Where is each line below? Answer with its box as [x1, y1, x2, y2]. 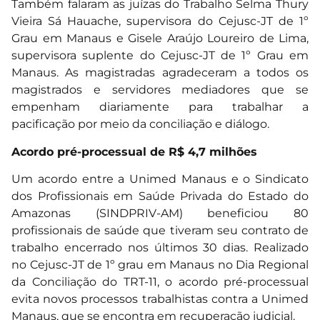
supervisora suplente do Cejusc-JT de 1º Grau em [11, 49, 309, 63]
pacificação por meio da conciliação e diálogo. [11, 117, 269, 131]
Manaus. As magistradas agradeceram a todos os [11, 66, 309, 80]
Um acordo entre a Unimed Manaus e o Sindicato [11, 172, 309, 186]
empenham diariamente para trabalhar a [11, 100, 309, 114]
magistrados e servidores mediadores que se [11, 83, 309, 97]
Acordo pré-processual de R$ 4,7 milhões [11, 144, 257, 159]
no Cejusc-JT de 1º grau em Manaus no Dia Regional [11, 258, 309, 272]
